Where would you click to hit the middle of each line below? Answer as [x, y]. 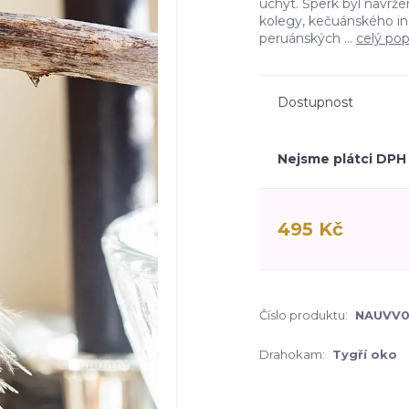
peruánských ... [308, 38]
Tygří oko [365, 354]
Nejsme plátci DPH [342, 159]
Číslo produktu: [304, 315]
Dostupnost [315, 102]
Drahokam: [292, 354]
